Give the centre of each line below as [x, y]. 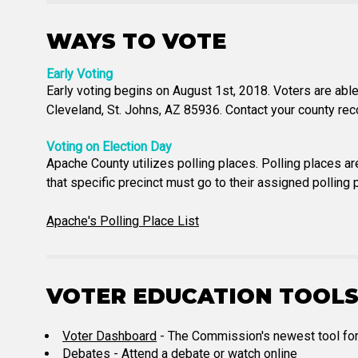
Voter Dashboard [109, 336]
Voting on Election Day [109, 147]
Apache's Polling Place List [123, 221]
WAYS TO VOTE [136, 41]
